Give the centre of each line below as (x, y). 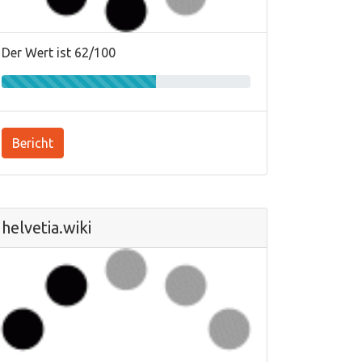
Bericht (33, 143)
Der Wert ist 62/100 (59, 53)
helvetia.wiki (46, 227)
